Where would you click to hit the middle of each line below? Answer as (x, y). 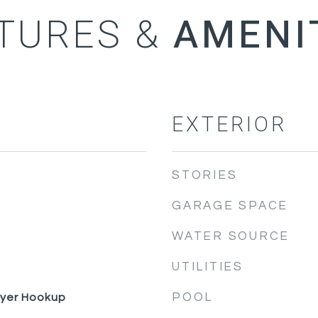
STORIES (205, 175)
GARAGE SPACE (230, 206)
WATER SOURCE (231, 236)
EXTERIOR (229, 125)
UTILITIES (208, 267)
